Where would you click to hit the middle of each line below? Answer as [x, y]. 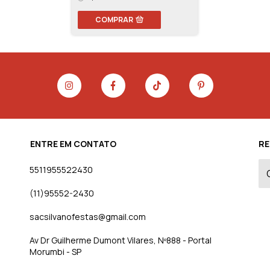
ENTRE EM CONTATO [73, 144]
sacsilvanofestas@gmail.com [88, 217]
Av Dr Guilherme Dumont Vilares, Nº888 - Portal [121, 240]
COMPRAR [114, 20]
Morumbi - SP [55, 252]
